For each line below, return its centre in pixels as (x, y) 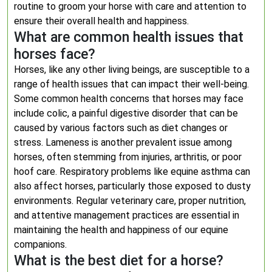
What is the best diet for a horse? (119, 260)
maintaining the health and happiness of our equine (121, 230)
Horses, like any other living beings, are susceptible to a (132, 70)
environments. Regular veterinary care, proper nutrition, (130, 201)
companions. (40, 244)
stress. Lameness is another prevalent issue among (123, 142)
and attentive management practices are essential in (127, 215)
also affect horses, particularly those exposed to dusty (132, 186)
